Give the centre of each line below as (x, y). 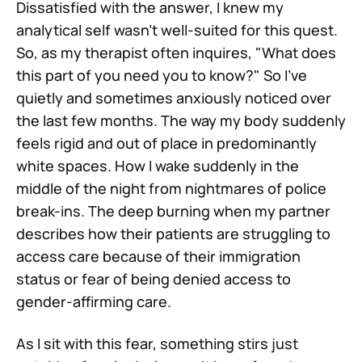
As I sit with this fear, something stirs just (157, 344)
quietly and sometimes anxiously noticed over (174, 98)
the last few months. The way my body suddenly (181, 121)
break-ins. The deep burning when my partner (173, 211)
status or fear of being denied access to (154, 279)
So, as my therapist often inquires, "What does (176, 53)
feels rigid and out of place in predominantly (166, 143)
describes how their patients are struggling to (173, 234)
